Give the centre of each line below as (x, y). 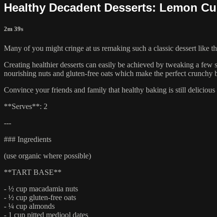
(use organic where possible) (47, 155)
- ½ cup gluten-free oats (40, 197)
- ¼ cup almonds (29, 206)
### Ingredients (28, 139)
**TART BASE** (33, 172)
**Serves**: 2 (26, 106)
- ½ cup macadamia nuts (41, 188)
